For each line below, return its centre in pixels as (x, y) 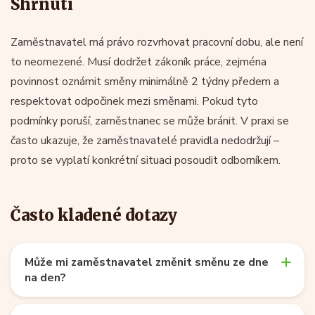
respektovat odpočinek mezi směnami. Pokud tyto (134, 101)
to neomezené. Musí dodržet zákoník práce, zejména (139, 62)
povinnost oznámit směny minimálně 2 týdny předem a (145, 81)
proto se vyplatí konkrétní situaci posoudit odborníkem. (146, 160)
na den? (45, 277)
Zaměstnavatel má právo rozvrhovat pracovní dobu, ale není (157, 42)
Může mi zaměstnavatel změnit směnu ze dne (147, 262)
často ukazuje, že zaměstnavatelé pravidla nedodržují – (145, 140)
